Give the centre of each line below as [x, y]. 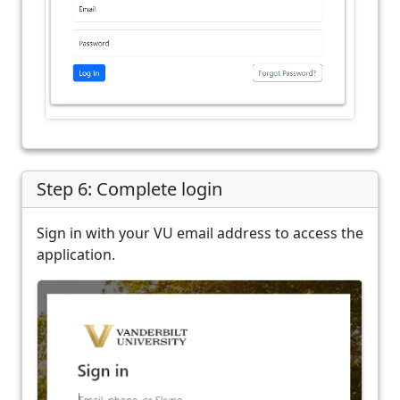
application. [76, 254]
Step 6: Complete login [129, 188]
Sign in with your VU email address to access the [200, 233]
